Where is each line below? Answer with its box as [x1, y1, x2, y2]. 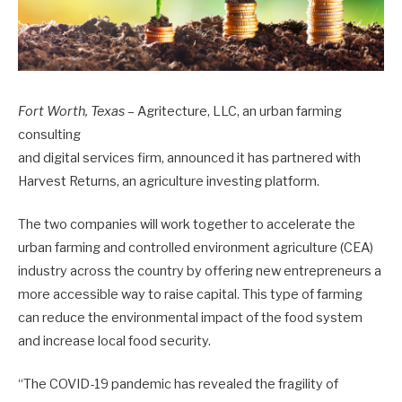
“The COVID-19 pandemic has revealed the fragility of [18, 376, 338, 393]
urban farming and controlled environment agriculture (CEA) [18, 240, 373, 257]
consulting [18, 126, 81, 143]
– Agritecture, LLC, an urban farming [125, 102, 342, 119]
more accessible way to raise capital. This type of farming [18, 286, 363, 303]
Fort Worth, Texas [18, 102, 125, 119]
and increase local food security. [18, 333, 214, 350]
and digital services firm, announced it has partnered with [18, 149, 361, 166]
